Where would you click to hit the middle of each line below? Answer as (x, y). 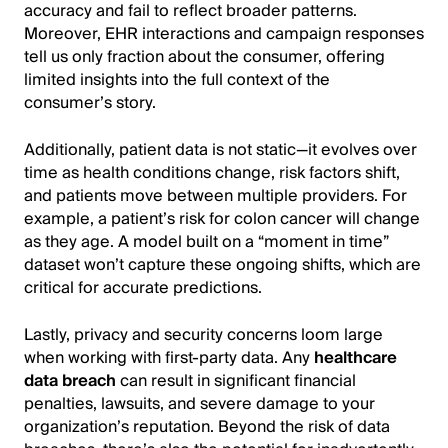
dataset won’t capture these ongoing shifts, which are (222, 264)
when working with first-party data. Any (169, 357)
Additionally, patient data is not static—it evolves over (220, 149)
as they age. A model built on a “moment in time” (206, 241)
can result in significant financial (236, 380)
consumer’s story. (90, 102)
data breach (70, 380)
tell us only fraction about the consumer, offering (204, 56)
